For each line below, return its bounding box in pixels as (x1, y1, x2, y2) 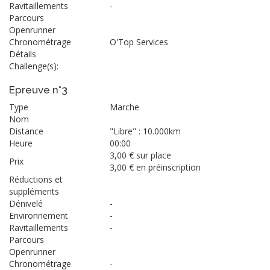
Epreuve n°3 (9, 83, 67, 96)
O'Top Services (110, 36, 168, 48)
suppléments (9, 185, 59, 197)
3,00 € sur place (110, 149, 171, 161)
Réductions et (9, 173, 63, 185)
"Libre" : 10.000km (110, 125, 181, 137)
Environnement (9, 209, 68, 221)
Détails (9, 48, 36, 60)
